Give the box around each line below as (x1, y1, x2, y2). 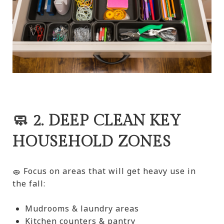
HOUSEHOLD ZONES (12, 133, 171, 151)
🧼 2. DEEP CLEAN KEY (12, 112, 181, 130)
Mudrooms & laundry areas (24, 203, 139, 214)
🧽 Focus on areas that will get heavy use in (12, 165, 196, 177)
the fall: (12, 178, 45, 189)
